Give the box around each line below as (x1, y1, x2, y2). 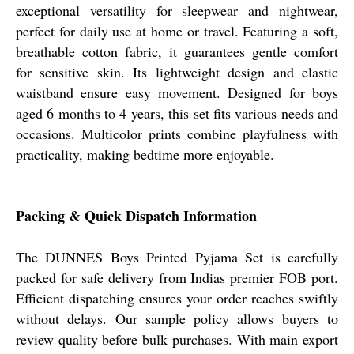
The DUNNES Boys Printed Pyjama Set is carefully (16, 247, 338, 266)
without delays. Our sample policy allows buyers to (16, 308, 338, 328)
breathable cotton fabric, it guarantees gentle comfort (16, 41, 338, 61)
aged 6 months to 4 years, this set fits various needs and (16, 103, 338, 122)
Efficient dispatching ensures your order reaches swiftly (16, 288, 338, 307)
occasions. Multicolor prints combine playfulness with (16, 123, 338, 143)
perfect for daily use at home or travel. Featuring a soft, (16, 21, 338, 40)
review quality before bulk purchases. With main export (16, 329, 338, 348)
